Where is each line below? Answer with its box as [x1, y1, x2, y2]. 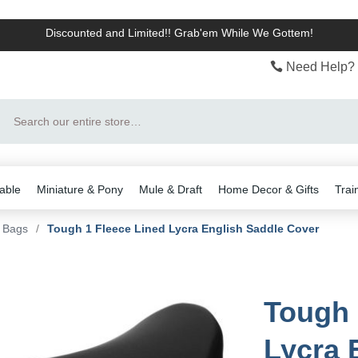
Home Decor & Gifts [218, 183, 319, 196]
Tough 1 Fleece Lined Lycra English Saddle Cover [47, 222, 319, 235]
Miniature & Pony [37, 183, 123, 196]
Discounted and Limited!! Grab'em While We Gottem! [45, 26, 313, 39]
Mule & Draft [139, 183, 202, 196]
